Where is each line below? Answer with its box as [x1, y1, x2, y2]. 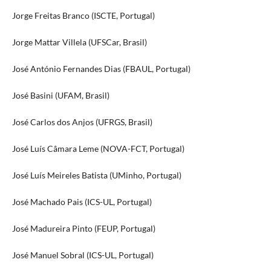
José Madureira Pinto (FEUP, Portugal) [11, 223, 155, 234]
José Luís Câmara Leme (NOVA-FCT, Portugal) [11, 143, 184, 154]
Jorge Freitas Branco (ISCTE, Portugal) [11, 10, 155, 21]
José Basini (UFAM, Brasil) [11, 90, 109, 101]
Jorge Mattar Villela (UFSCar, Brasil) [11, 37, 147, 48]
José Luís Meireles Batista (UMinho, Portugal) [11, 170, 181, 181]
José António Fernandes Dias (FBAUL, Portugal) [11, 64, 191, 74]
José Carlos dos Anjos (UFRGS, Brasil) [11, 117, 152, 128]
